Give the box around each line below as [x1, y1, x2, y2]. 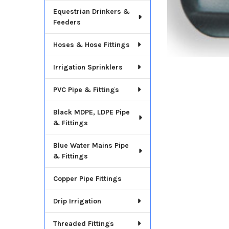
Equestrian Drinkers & [53, 7, 130, 16]
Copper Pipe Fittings [53, 174, 122, 183]
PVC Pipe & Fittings [53, 85, 119, 94]
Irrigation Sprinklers [53, 62, 123, 72]
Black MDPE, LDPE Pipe [53, 107, 130, 117]
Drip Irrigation [53, 196, 101, 205]
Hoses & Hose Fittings [53, 40, 130, 49]
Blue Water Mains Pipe [53, 141, 129, 150]
